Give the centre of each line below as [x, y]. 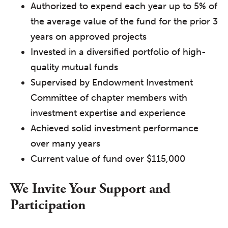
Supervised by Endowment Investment [112, 82]
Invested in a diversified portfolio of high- [118, 52]
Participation [48, 205]
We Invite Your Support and [90, 189]
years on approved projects [89, 36]
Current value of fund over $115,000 [108, 159]
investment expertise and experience [108, 113]
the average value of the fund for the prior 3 [124, 21]
